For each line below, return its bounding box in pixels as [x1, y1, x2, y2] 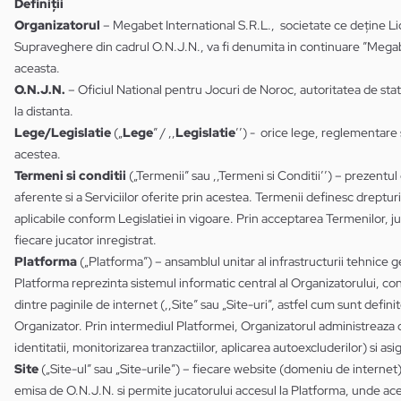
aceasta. [14, 60, 60, 76]
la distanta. [14, 103, 73, 119]
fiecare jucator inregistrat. [14, 232, 157, 248]
